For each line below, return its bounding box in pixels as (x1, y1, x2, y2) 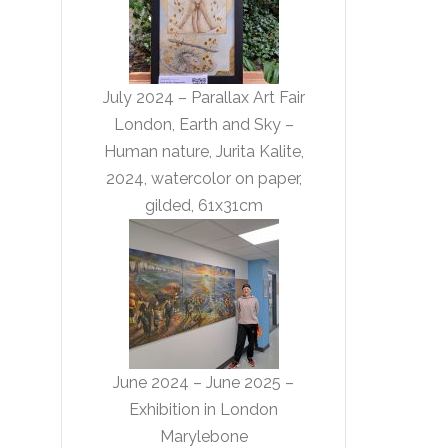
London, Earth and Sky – (113, 115, 294, 134)
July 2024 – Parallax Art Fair (102, 88, 305, 107)
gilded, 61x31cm (144, 196, 263, 215)
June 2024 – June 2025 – (113, 373, 294, 392)
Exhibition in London (129, 400, 278, 419)
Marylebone (159, 427, 248, 446)
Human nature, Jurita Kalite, (103, 142, 304, 161)
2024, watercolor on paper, (105, 169, 302, 188)
